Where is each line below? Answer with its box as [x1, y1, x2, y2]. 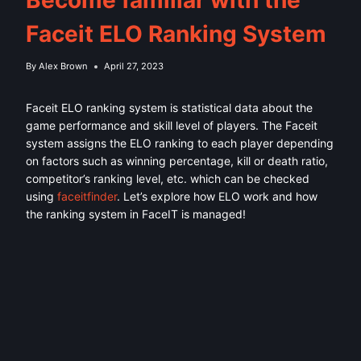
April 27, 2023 [104, 60, 164, 73]
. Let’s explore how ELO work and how [117, 189, 317, 204]
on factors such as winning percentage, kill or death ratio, [26, 154, 328, 168]
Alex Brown [39, 60, 89, 73]
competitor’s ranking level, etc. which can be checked [26, 172, 309, 186]
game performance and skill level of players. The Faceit [26, 118, 317, 133]
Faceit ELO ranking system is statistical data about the [26, 101, 313, 115]
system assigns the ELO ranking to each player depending [26, 136, 334, 151]
